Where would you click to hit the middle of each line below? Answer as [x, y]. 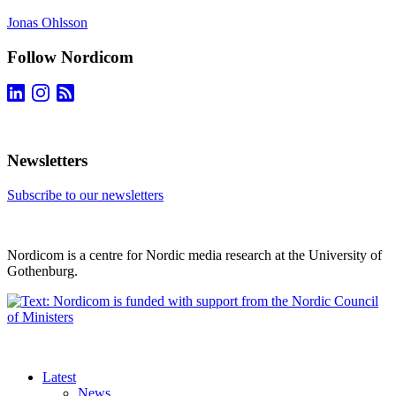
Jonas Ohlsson [47, 23]
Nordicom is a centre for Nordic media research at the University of [194, 255]
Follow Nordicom [70, 57]
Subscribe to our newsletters [85, 195]
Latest [59, 377]
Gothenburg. [42, 271]
